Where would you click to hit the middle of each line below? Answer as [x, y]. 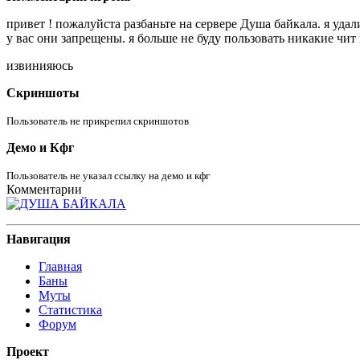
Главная [60, 266]
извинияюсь [41, 65]
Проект [28, 351]
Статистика [70, 309]
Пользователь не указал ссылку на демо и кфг [108, 175]
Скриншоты [43, 92]
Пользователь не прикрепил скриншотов [98, 121]
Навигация [39, 239]
